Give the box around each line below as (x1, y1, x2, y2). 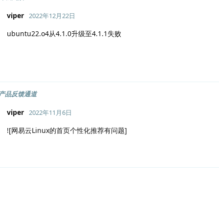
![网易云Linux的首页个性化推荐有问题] (7, 125, 127, 135)
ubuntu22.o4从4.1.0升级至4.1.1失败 (7, 28, 121, 38)
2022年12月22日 (29, 11, 75, 20)
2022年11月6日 (29, 108, 72, 117)
